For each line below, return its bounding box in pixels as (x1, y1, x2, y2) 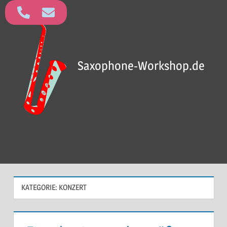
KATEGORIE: (21, 182, 59, 193)
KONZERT (58, 182, 87, 193)
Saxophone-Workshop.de (77, 58, 205, 73)
